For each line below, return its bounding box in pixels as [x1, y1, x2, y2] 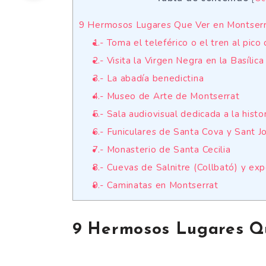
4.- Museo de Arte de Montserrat [92, 90, 240, 103]
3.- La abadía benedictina [92, 72, 204, 85]
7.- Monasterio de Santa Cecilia [92, 144, 231, 156]
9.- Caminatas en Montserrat [92, 179, 218, 192]
